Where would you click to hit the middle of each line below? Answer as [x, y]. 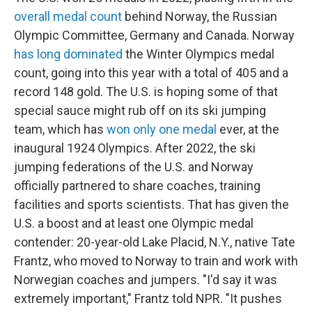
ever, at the [248, 129]
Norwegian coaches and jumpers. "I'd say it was [146, 280]
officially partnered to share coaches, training [137, 186]
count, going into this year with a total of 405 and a [151, 73]
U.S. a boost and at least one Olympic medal [134, 223]
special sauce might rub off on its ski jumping [140, 110]
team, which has [59, 129]
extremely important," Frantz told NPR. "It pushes [148, 298]
